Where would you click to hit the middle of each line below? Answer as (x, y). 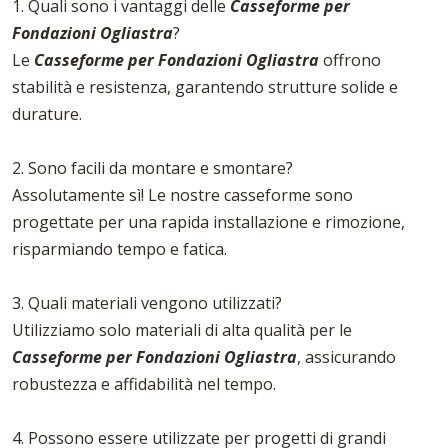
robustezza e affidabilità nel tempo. (144, 384)
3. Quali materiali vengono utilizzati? (147, 303)
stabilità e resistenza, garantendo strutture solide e (205, 87)
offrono (350, 60)
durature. (47, 114)
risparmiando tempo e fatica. (119, 249)
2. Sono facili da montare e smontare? (152, 168)
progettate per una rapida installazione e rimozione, (208, 222)
